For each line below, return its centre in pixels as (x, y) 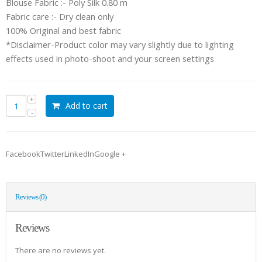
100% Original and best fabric (63, 30)
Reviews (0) (31, 197)
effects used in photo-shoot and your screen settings (110, 58)
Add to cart (86, 106)
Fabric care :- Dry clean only (60, 16)
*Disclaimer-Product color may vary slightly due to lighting (120, 44)
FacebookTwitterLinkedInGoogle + (66, 154)
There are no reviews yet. (61, 251)
